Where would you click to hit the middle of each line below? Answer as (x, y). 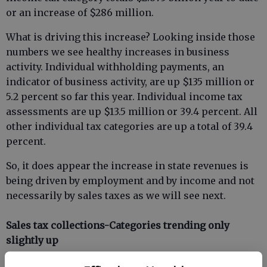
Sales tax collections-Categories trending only (118, 225)
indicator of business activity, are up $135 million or (130, 82)
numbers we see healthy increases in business (118, 52)
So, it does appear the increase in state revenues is (127, 166)
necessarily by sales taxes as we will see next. (116, 195)
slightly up (32, 240)
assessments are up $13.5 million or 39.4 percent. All (132, 111)
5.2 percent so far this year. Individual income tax (124, 97)
